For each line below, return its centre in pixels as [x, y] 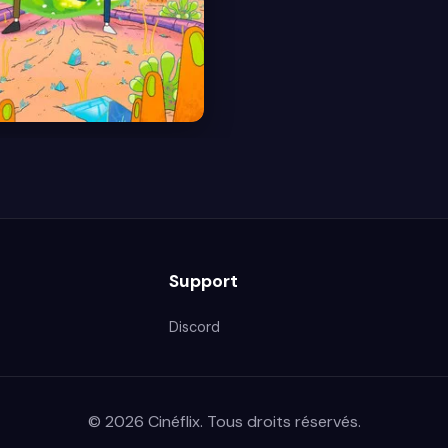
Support [203, 281]
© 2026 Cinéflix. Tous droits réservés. [224, 421]
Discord [194, 326]
